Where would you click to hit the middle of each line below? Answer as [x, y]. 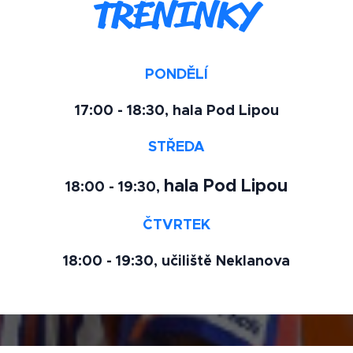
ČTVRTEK [176, 224]
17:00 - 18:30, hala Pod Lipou [176, 110]
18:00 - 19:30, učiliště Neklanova [176, 260]
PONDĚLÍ [176, 74]
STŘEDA [176, 146]
